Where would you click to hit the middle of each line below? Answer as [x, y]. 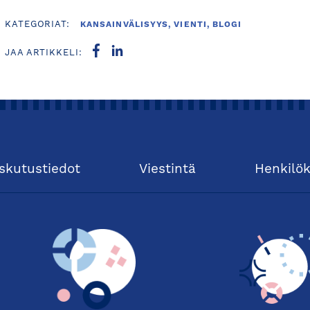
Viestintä [167, 170]
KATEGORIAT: [38, 24]
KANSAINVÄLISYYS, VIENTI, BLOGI [161, 25]
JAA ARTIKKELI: [44, 53]
